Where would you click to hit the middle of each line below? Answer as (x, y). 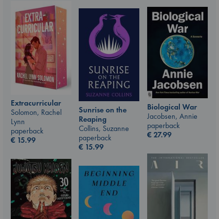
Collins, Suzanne (104, 128)
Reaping (93, 119)
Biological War (172, 107)
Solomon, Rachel (36, 112)
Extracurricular (36, 103)
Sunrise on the (103, 110)
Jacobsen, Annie (172, 116)
